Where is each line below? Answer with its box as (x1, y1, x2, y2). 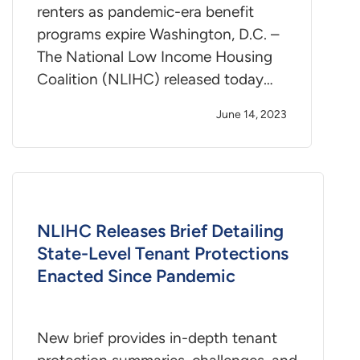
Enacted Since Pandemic (37, 265, 235, 288)
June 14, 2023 (216, 108, 288, 122)
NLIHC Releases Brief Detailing (37, 220, 284, 243)
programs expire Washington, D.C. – (37, 25, 279, 44)
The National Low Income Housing (37, 47, 272, 67)
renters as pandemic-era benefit (37, 2, 254, 22)
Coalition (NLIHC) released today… (37, 70, 273, 89)
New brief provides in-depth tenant (37, 328, 277, 347)
